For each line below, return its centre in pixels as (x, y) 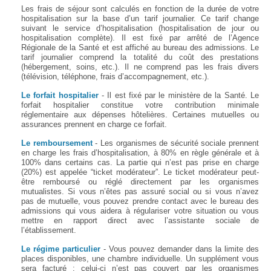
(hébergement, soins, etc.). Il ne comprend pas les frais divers (140, 67)
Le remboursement (57, 143)
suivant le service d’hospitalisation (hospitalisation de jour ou (140, 28)
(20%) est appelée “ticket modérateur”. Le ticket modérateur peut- (140, 172)
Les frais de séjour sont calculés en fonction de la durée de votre (140, 8)
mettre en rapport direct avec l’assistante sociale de (140, 220)
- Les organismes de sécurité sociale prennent (175, 143)
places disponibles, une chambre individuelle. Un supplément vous (140, 258)
